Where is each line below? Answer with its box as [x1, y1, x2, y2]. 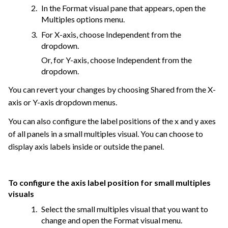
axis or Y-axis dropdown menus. [8, 97, 117, 107]
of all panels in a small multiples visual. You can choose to [8, 129, 203, 139]
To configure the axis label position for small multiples [8, 178, 211, 188]
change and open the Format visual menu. [41, 215, 182, 225]
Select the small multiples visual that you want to [41, 204, 208, 214]
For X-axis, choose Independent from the [41, 30, 181, 40]
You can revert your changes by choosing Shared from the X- [8, 84, 216, 95]
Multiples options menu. [41, 14, 125, 24]
